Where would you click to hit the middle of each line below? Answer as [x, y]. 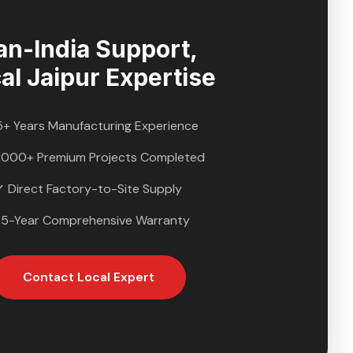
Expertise [158, 77]
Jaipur [63, 77]
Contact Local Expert [88, 277]
